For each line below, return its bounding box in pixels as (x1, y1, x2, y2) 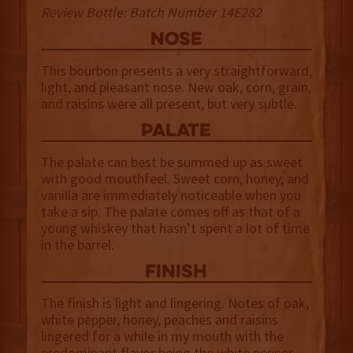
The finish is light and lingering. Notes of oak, (40, 294, 309, 313)
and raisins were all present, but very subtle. (40, 95, 297, 113)
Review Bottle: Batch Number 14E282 (40, 3, 262, 22)
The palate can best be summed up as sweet (40, 153, 303, 172)
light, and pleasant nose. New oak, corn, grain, (40, 78, 311, 97)
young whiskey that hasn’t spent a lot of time (40, 219, 310, 238)
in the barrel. (40, 236, 114, 255)
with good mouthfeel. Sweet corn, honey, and (40, 169, 309, 188)
